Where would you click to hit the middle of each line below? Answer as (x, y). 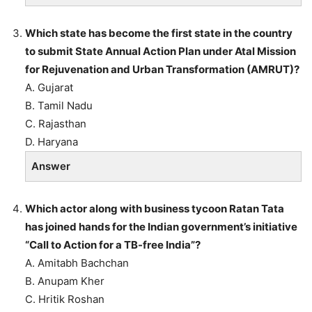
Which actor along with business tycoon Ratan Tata (155, 208)
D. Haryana (52, 141)
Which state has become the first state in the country (159, 33)
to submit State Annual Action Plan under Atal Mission (161, 51)
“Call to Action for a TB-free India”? (113, 244)
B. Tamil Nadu (59, 105)
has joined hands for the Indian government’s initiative (161, 226)
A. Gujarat (49, 87)
